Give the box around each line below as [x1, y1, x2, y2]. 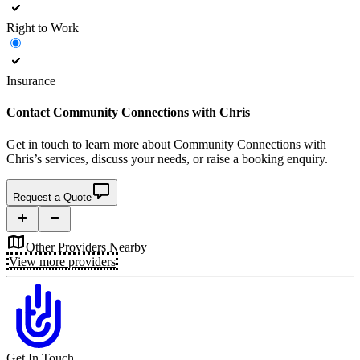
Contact [6, 105, 53, 120]
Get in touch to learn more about [6, 137, 174, 151]
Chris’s [6, 151, 42, 166]
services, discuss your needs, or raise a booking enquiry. [42, 151, 328, 166]
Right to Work [6, 21, 79, 35]
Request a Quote [13, 190, 92, 203]
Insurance [6, 74, 55, 88]
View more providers [9, 254, 116, 268]
